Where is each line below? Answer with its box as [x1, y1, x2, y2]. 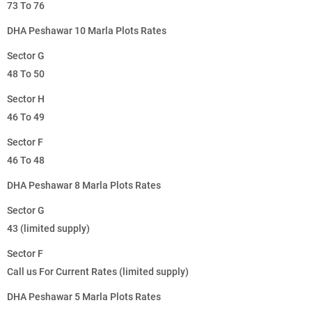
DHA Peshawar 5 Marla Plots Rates [7, 291, 161, 303]
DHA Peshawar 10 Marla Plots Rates [7, 25, 166, 37]
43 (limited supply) [7, 223, 90, 235]
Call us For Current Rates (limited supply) [7, 266, 189, 278]
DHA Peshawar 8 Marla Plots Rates [7, 180, 161, 192]
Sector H [7, 93, 45, 105]
